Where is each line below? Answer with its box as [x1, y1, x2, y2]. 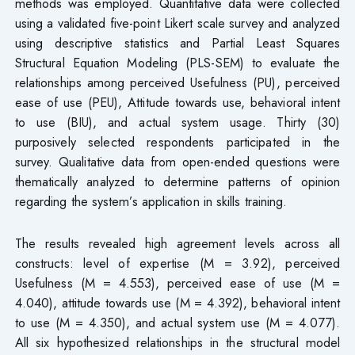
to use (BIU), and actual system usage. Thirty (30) [14, 112, 341, 132]
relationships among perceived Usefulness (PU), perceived [14, 72, 341, 92]
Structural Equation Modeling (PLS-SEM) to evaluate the [14, 52, 341, 72]
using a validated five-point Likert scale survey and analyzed [14, 13, 341, 32]
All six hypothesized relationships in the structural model [14, 332, 341, 352]
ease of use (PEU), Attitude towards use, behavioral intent [14, 92, 341, 112]
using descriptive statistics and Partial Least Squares [14, 32, 341, 52]
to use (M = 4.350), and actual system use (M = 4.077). [14, 312, 341, 332]
